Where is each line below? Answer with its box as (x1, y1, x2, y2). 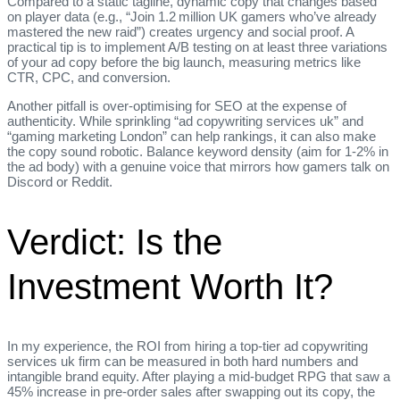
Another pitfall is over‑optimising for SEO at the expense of (7, 98, 346, 114)
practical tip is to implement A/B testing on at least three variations (7, 39, 387, 55)
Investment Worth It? (7, 266, 333, 306)
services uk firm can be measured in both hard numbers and (7, 353, 358, 369)
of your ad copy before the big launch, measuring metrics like (7, 54, 361, 71)
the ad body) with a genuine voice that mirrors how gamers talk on (7, 159, 389, 175)
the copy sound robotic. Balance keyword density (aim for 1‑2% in (7, 144, 388, 160)
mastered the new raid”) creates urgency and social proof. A (7, 24, 354, 40)
